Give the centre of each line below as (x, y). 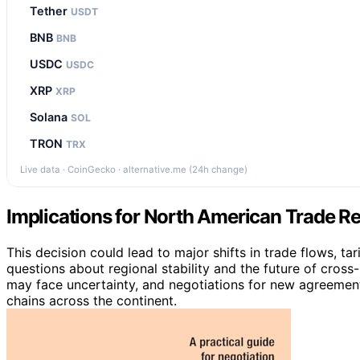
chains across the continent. (92, 300)
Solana (50, 117)
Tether (50, 10)
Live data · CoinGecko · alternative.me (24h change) (134, 169)
